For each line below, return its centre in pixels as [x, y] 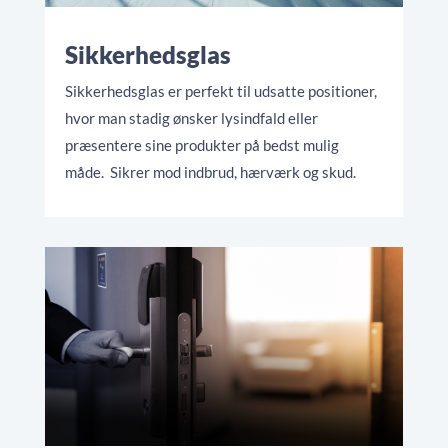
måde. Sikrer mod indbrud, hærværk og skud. [211, 171]
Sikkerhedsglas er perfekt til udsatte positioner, [220, 90]
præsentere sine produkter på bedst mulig [201, 144]
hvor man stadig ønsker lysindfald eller [191, 117]
